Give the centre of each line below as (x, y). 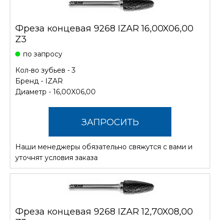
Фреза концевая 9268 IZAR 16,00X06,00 (104, 28)
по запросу (43, 54)
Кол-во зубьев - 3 (45, 70)
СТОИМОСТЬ (110, 151)
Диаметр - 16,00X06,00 (55, 92)
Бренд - (30, 81)
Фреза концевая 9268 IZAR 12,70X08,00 (104, 211)
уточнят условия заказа (56, 157)
